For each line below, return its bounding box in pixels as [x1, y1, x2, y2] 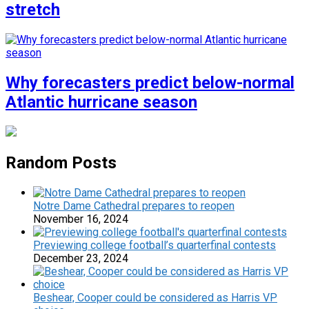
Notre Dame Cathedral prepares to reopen [33, 199, 235, 212]
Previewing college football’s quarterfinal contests [33, 238, 276, 252]
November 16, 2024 [33, 212, 128, 226]
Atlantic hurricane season [6, 92, 197, 112]
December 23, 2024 [33, 251, 128, 265]
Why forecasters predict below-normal [6, 73, 295, 93]
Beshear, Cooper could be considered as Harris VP [33, 290, 277, 304]
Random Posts [6, 152, 117, 172]
